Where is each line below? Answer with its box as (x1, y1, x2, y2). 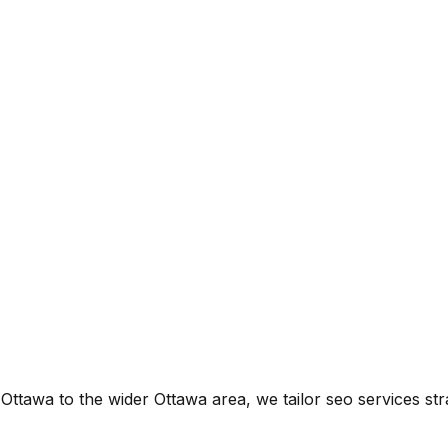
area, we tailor (207, 389, 326, 410)
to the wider (54, 389, 154, 410)
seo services (326, 389, 420, 410)
